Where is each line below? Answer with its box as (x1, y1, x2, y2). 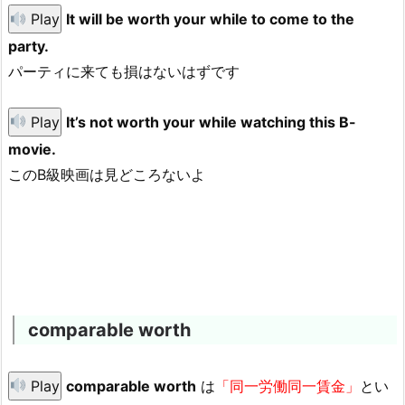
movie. (8, 139, 56, 158)
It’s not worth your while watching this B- (66, 112, 357, 131)
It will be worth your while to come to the (66, 10, 355, 29)
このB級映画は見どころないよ (8, 165, 205, 184)
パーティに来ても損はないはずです (8, 62, 240, 81)
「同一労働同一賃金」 (215, 376, 361, 395)
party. (8, 37, 49, 56)
